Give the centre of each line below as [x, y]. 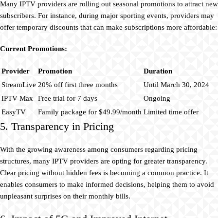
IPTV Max [17, 99]
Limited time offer [171, 112]
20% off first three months [78, 85]
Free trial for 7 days [68, 99]
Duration [158, 71]
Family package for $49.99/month [90, 112]
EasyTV [14, 112]
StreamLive [19, 85]
